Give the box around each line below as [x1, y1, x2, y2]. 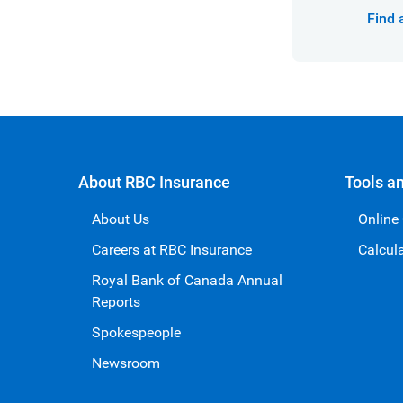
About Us [92, 210, 149, 228]
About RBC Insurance [78, 172, 230, 192]
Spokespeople [92, 323, 181, 341]
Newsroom [92, 354, 160, 372]
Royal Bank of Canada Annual [92, 271, 282, 289]
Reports [92, 292, 140, 310]
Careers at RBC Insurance [92, 240, 252, 258]
